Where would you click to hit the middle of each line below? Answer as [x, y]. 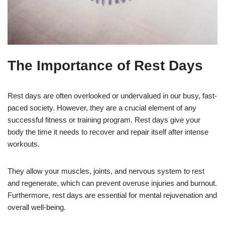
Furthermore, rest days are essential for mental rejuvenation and [112, 195]
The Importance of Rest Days [105, 65]
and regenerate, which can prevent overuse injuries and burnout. [112, 183]
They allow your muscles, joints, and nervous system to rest [106, 171]
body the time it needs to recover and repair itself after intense [108, 132]
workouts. [24, 144]
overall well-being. [37, 207]
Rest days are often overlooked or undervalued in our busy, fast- [112, 95]
